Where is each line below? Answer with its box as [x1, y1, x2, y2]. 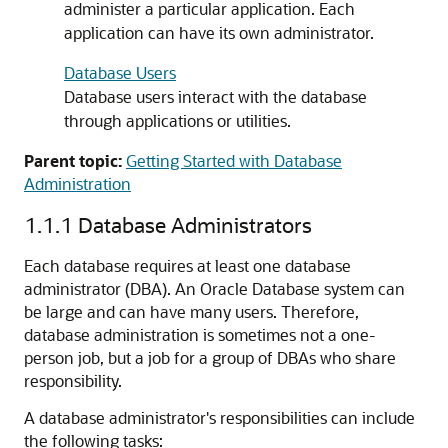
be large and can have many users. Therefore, [24, 301, 359, 322]
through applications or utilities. [64, 110, 291, 131]
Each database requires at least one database [24, 255, 351, 276]
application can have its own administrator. [64, 22, 374, 43]
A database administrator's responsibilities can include [24, 407, 415, 428]
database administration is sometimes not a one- [24, 324, 376, 345]
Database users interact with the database [64, 86, 367, 107]
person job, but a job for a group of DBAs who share [24, 347, 396, 368]
